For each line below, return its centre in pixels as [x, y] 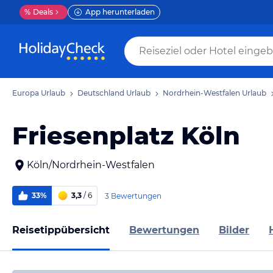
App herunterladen [120, 12]
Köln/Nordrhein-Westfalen [91, 165]
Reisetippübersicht [61, 230]
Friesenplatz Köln [126, 136]
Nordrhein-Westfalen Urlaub [214, 93]
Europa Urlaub [39, 93]
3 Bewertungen [133, 196]
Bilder [234, 230]
